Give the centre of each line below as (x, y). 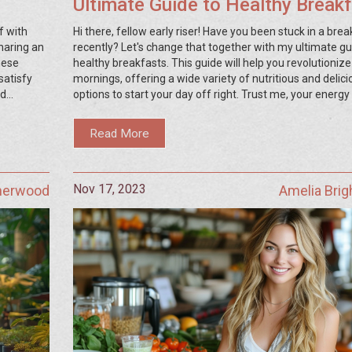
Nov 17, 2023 (109, 189)
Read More (119, 133)
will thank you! (107, 110)
